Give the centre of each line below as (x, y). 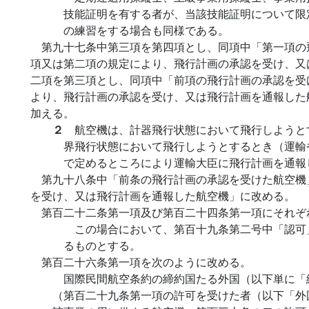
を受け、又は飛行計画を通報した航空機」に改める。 (163, 196)
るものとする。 (102, 245)
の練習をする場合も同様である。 (146, 30)
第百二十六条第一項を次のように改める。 (146, 262)
